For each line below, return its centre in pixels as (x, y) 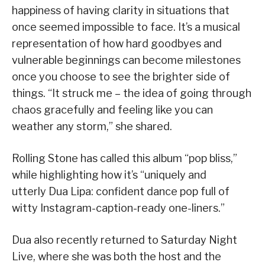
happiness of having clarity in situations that (121, 11)
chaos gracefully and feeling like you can (112, 110)
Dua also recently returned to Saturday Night (125, 240)
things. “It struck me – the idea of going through (132, 93)
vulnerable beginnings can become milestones (126, 60)
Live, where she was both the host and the (117, 257)
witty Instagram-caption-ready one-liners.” (118, 208)
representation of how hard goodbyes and (117, 44)
